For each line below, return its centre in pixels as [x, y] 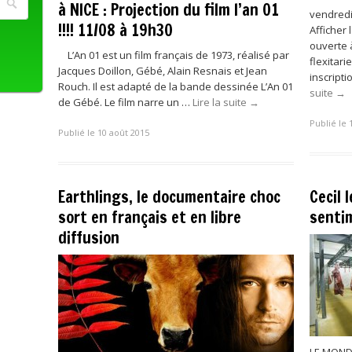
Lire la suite [221, 102]
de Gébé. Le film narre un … [125, 102]
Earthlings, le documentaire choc [169, 196]
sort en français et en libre [150, 217]
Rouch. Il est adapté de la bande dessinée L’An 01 [176, 86]
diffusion [89, 237]
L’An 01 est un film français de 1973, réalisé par [174, 55]
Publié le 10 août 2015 [104, 132]
